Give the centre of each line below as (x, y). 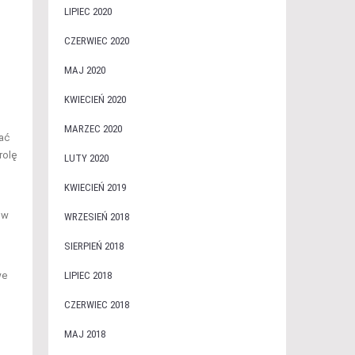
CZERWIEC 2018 (96, 305)
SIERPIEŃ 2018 (94, 246)
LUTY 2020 (86, 158)
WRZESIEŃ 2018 (96, 217)
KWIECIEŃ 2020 (95, 99)
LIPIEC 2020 (88, 11)
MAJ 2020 (84, 70)
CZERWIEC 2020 (96, 41)
